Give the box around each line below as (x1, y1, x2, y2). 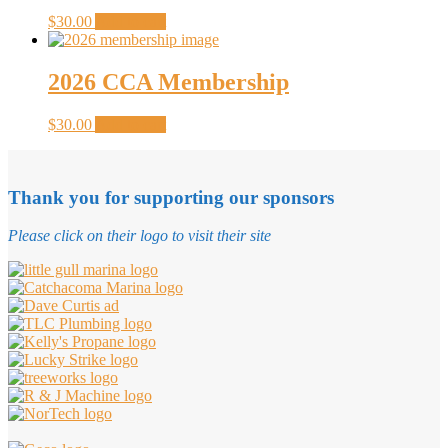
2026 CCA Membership (48, 69, 289, 96)
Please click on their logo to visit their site (8, 227, 271, 245)
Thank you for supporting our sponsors (8, 186, 334, 208)
